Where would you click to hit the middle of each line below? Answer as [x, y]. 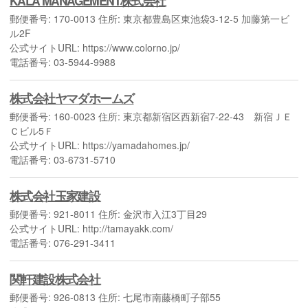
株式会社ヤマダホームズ [72, 98]
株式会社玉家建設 [55, 195]
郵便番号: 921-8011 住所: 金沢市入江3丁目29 [108, 213]
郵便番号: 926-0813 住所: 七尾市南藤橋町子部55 [120, 297]
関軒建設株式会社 [55, 278]
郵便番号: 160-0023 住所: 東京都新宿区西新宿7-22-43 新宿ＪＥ [151, 116]
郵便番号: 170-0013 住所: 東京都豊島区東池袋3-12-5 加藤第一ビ [150, 18]
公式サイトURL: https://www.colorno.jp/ [95, 47]
